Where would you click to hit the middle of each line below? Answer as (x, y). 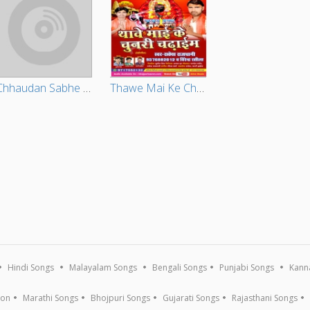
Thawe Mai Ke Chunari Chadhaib (201, 88)
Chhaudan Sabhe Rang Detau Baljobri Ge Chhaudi (87, 88)
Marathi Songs (51, 298)
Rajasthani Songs (265, 298)
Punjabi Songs (247, 268)
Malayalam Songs (103, 268)
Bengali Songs (180, 268)
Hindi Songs (31, 268)
